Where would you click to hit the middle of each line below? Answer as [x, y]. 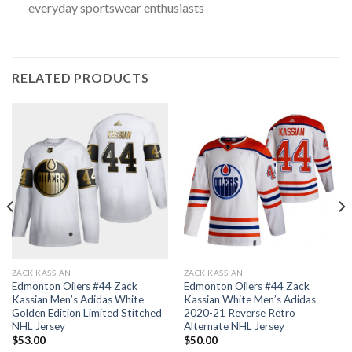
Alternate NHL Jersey [234, 326]
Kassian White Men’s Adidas [249, 299]
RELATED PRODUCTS [81, 78]
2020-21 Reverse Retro [239, 312]
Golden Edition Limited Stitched [86, 312]
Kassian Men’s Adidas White [77, 299]
